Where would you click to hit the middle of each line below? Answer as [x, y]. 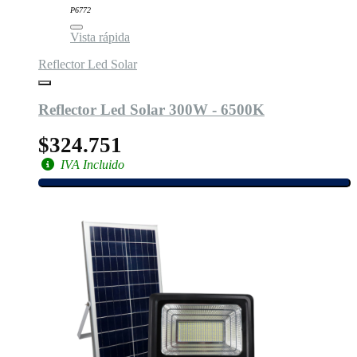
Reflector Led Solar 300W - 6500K [151, 109]
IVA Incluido [91, 165]
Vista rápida [100, 37]
